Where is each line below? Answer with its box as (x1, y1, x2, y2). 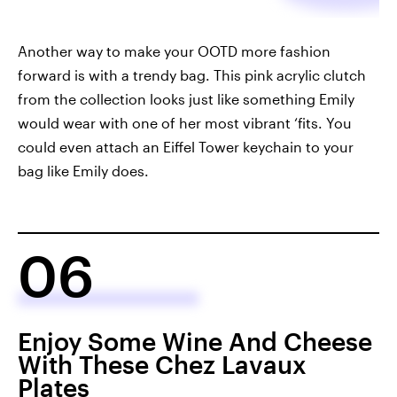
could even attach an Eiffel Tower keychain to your (18, 137, 354, 155)
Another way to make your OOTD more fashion (18, 42, 331, 59)
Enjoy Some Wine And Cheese (18, 326, 372, 355)
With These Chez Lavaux (18, 349, 307, 378)
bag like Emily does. (18, 161, 149, 179)
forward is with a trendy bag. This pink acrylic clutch (18, 66, 366, 83)
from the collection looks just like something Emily (18, 90, 354, 107)
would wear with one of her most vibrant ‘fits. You (18, 113, 352, 131)
